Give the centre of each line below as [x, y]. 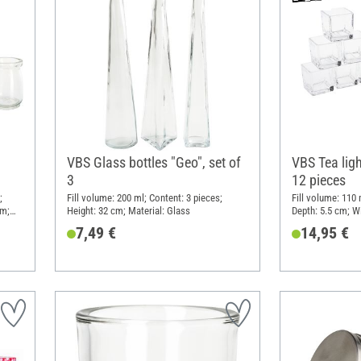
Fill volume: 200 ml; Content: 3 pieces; [144, 198]
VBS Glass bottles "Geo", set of [154, 163]
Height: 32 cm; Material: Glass [128, 211]
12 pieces [318, 180]
